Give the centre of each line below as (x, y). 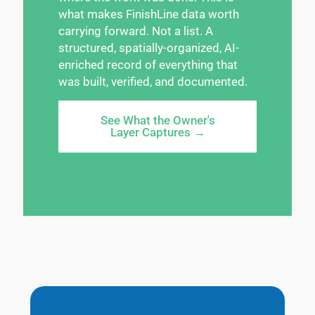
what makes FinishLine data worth (149, 14)
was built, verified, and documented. (153, 81)
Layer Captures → (157, 132)
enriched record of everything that (148, 64)
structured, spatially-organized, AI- (149, 47)
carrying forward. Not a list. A (136, 31)
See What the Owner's (157, 120)
